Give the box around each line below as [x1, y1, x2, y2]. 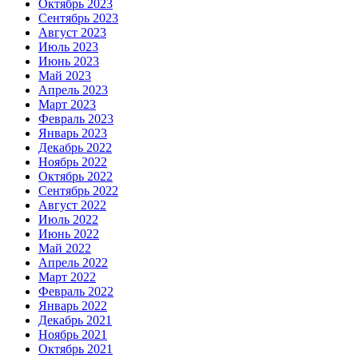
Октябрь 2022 [38, 169, 113, 184]
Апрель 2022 [38, 256, 108, 270]
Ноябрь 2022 [38, 155, 107, 169]
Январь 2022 [38, 299, 107, 313]
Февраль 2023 [38, 112, 113, 126]
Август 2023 [38, 26, 106, 40]
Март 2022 [38, 270, 96, 284]
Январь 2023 [38, 126, 107, 141]
